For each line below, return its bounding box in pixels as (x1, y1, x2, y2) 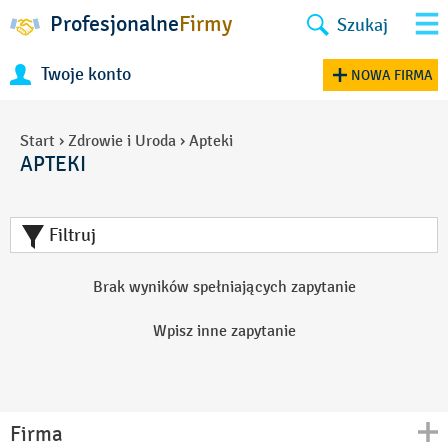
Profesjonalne (50, 11, 179, 37)
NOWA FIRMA (351, 66, 433, 84)
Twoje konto (41, 63, 131, 85)
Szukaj (337, 13, 388, 36)
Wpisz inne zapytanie (152, 321, 296, 340)
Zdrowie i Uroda (68, 131, 176, 150)
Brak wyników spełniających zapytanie (92, 277, 356, 296)
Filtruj (45, 224, 96, 246)
